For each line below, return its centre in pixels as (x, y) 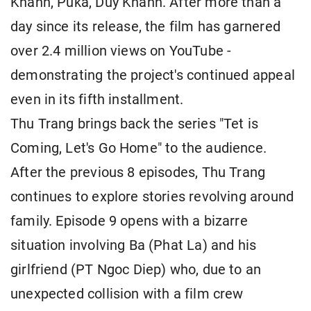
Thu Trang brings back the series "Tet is (135, 124)
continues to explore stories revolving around (152, 197)
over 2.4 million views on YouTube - (121, 51)
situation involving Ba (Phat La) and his (134, 246)
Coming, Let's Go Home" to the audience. (139, 149)
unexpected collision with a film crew (127, 294)
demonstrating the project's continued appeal (153, 76)
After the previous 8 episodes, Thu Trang (138, 173)
